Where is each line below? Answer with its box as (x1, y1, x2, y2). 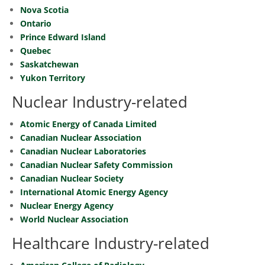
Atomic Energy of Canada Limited (20, 118, 157, 130)
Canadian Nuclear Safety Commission (20, 159, 173, 170)
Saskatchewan (20, 59, 79, 70)
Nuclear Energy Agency (20, 200, 114, 211)
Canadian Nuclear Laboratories (20, 146, 146, 157)
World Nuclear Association (20, 214, 128, 225)
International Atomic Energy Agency (20, 186, 168, 198)
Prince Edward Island (20, 31, 106, 43)
